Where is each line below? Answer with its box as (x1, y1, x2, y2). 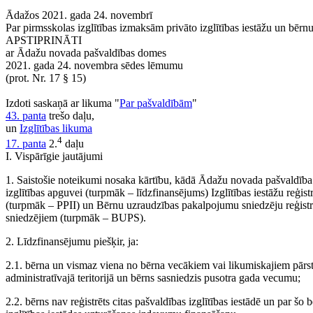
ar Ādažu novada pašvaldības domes (6, 47, 166, 59)
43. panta (6, 110, 46, 122)
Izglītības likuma (20, 122, 92, 134)
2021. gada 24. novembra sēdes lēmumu (6, 59, 183, 71)
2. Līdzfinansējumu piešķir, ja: (6, 235, 138, 248)
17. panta (6, 138, 46, 150)
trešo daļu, (46, 110, 94, 122)
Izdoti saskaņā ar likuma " (6, 97, 119, 109)
